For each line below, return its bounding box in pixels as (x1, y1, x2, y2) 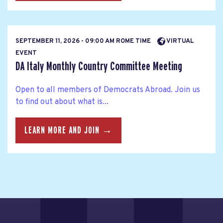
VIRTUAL (165, 37, 194, 45)
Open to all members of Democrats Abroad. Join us (15, 85, 200, 96)
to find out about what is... (15, 97, 109, 108)
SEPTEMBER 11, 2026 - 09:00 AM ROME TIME (15, 37, 152, 45)
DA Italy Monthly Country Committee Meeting (15, 60, 182, 73)
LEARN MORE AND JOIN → (24, 125, 112, 136)
